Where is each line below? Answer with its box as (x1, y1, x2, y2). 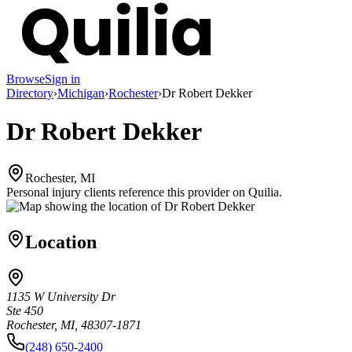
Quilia (248, 185, 279, 199)
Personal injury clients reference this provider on (6, 185, 245, 199)
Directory (6, 86, 53, 100)
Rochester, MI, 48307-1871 (6, 318, 141, 332)
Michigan (57, 86, 104, 100)
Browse (6, 71, 45, 86)
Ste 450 (6, 304, 43, 318)
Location (25, 231, 97, 252)
